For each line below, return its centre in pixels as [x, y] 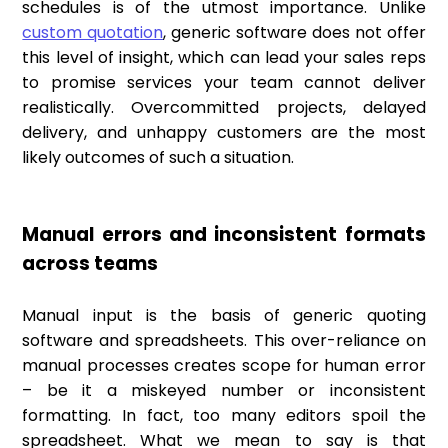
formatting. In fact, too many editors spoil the [224, 416]
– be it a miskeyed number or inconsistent [224, 391]
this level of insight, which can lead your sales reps [224, 58]
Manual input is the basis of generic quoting [224, 316]
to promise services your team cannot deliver [224, 83]
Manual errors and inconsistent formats [224, 235]
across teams [90, 264]
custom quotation [93, 33]
